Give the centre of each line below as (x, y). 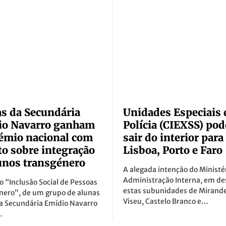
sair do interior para (173, 138)
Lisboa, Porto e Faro (173, 150)
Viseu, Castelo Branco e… (166, 202)
